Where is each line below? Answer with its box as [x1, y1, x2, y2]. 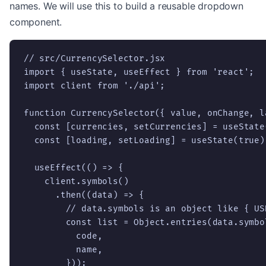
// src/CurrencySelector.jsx [24, 53, 166, 64]
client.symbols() [24, 176, 129, 186]
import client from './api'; [24, 80, 166, 91]
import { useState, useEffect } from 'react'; [24, 66, 255, 77]
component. [9, 15, 62, 28]
